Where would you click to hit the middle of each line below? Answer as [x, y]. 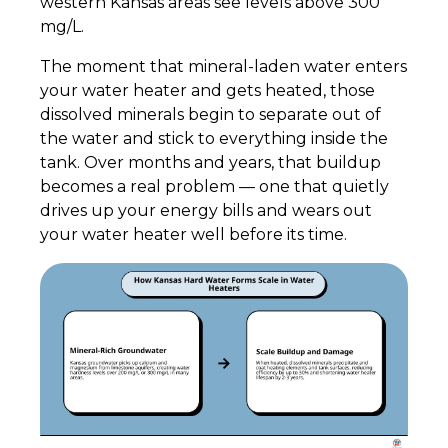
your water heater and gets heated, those [207, 90]
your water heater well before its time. [193, 234]
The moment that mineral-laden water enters [223, 66]
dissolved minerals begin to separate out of [210, 114]
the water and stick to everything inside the [214, 138]
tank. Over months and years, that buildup [210, 162]
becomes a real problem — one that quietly [214, 186]
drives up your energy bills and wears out [206, 210]
